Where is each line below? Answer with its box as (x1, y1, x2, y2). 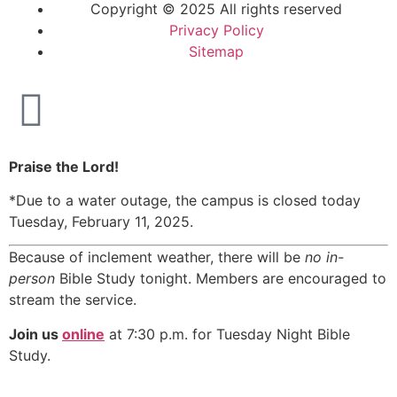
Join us (9, 324, 62, 343)
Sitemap (189, 42, 244, 60)
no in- (305, 248, 344, 267)
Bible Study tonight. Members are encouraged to (55, 269, 386, 288)
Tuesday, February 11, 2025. (9, 212, 193, 230)
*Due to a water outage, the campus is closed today (9, 191, 361, 209)
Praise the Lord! (9, 157, 119, 175)
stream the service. (9, 291, 136, 309)
